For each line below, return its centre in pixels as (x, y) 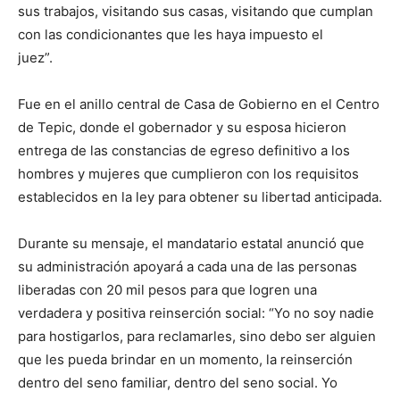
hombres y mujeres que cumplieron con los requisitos (188, 174)
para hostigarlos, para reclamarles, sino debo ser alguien (197, 336)
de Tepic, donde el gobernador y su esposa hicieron (182, 127)
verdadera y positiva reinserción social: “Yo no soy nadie (196, 313)
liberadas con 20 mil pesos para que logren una (167, 290)
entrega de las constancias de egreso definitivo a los (184, 150)
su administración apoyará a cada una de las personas (187, 267)
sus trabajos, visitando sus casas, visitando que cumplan (196, 11)
